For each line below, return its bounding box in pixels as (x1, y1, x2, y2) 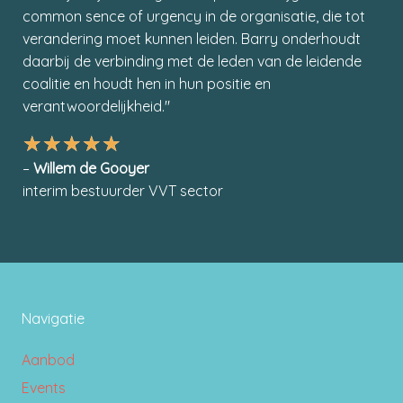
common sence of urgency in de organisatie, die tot (22, 6, 365, 25)
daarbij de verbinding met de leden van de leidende (22, 51, 362, 70)
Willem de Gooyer (33, 158, 149, 177)
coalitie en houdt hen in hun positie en (22, 74, 271, 93)
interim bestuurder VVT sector (22, 181, 223, 200)
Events (22, 378, 66, 397)
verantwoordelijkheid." (22, 96, 170, 115)
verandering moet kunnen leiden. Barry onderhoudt (22, 29, 361, 48)
